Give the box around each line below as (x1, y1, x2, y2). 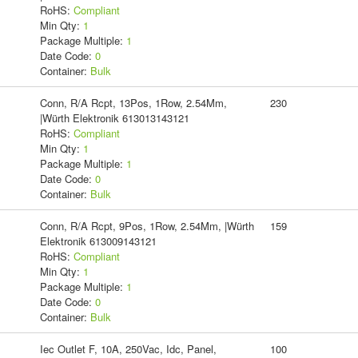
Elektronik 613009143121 (39, 233, 157, 249)
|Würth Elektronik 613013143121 (39, 109, 189, 125)
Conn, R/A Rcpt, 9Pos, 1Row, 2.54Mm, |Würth (39, 217, 254, 233)
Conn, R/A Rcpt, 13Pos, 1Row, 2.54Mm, (39, 94, 227, 110)
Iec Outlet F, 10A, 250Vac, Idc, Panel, (39, 340, 217, 356)
